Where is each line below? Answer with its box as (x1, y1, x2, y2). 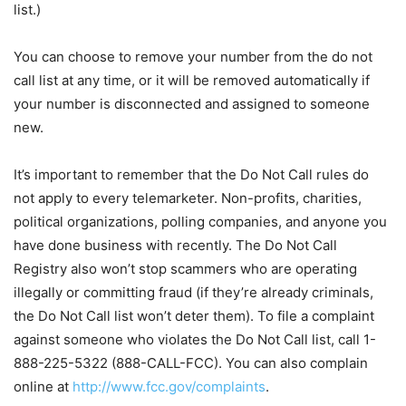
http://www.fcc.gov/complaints (72, 378, 266, 396)
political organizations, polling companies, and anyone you (14, 213, 387, 231)
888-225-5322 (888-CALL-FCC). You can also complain (14, 354, 368, 372)
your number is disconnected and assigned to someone (14, 95, 370, 113)
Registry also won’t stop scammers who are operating (14, 260, 357, 278)
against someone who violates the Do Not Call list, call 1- (14, 331, 376, 349)
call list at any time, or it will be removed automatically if (14, 72, 370, 90)
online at (14, 378, 72, 396)
